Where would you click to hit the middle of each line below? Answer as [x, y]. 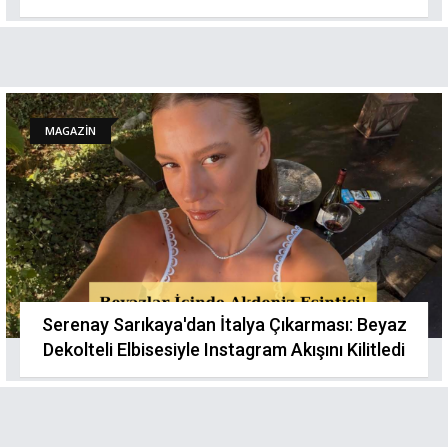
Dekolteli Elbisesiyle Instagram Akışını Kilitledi [224, 349]
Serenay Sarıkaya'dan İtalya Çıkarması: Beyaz [224, 324]
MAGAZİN [70, 130]
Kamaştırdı [224, 14]
